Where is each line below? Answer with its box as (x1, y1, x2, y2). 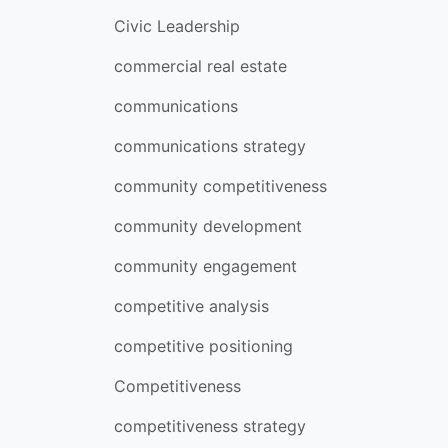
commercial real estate (114, 56, 287, 76)
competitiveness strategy (114, 416, 306, 436)
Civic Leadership (114, 16, 240, 36)
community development (114, 216, 302, 236)
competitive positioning (114, 336, 293, 356)
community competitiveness (114, 176, 327, 196)
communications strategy (114, 136, 306, 156)
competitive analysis (114, 296, 269, 316)
